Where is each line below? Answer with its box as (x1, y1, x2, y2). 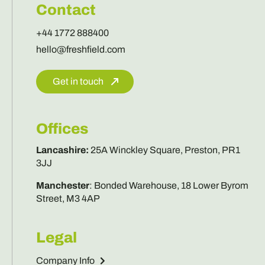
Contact (35, 1, 96, 18)
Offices (35, 120, 88, 137)
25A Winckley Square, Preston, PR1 (90, 144, 240, 155)
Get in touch (52, 76, 104, 86)
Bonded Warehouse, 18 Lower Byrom (93, 180, 248, 190)
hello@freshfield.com (35, 44, 125, 54)
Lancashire (35, 144, 86, 155)
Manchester (35, 180, 89, 190)
